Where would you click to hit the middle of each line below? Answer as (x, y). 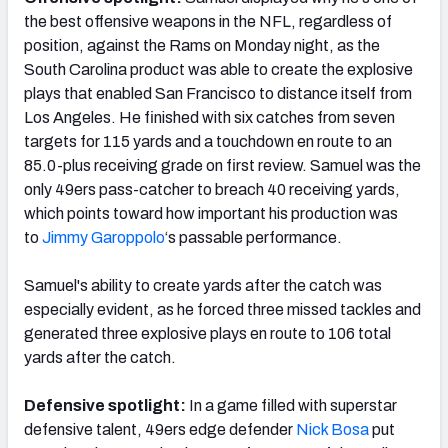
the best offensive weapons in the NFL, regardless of (208, 21)
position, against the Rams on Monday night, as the (202, 45)
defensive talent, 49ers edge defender (160, 429)
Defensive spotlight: (106, 405)
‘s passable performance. (253, 237)
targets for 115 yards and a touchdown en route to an (208, 141)
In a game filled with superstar (293, 405)
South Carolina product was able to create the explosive (218, 69)
